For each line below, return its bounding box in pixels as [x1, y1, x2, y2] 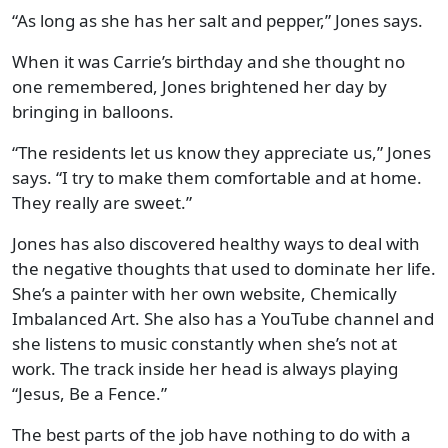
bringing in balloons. [12, 99, 174, 123]
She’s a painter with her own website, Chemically [12, 281, 397, 305]
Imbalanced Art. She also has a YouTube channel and [12, 306, 434, 330]
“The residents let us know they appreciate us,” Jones [12, 140, 431, 164]
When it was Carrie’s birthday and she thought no [12, 49, 405, 73]
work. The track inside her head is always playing [12, 356, 398, 380]
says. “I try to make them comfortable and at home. [12, 165, 422, 189]
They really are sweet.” [12, 190, 192, 214]
